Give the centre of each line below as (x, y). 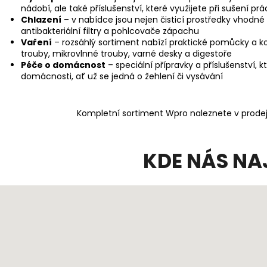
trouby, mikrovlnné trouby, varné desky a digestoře (126, 53)
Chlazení (41, 19)
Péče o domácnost (63, 65)
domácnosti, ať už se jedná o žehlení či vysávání (122, 76)
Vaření (36, 42)
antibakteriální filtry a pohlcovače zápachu (110, 31)
